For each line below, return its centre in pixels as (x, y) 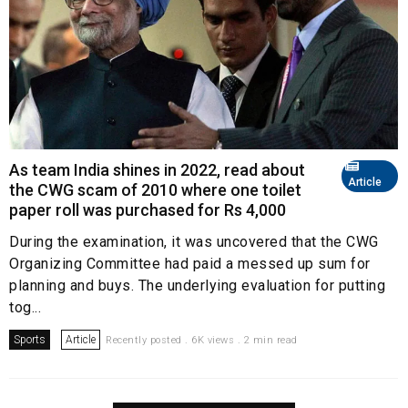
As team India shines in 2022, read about (157, 169)
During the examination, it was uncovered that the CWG (194, 241)
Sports (30, 339)
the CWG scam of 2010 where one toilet (155, 189)
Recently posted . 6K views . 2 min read (202, 340)
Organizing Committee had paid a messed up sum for (190, 263)
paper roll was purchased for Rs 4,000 (148, 209)
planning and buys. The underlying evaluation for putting (197, 285)
